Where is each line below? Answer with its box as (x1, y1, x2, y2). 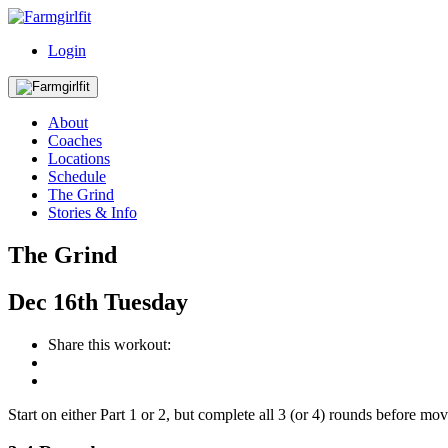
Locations (48, 150, 110, 167)
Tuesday (104, 288, 188, 315)
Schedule (48, 168, 106, 185)
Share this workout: (48, 335, 171, 353)
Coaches (48, 132, 102, 149)
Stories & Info (48, 204, 137, 221)
